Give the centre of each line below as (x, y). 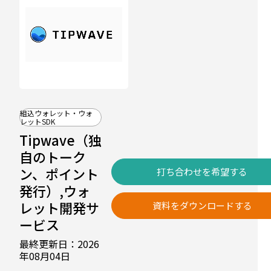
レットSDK (38, 121)
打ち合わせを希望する (202, 171)
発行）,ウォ (55, 191)
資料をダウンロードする (202, 205)
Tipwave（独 (60, 140)
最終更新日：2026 (59, 244)
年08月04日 (45, 256)
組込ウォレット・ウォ (56, 113)
